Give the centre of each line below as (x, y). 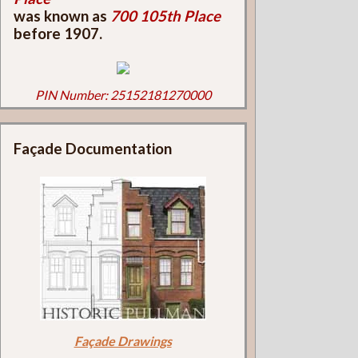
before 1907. (58, 34)
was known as (62, 16)
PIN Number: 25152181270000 (123, 94)
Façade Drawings (123, 340)
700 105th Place (165, 16)
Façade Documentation (92, 149)
